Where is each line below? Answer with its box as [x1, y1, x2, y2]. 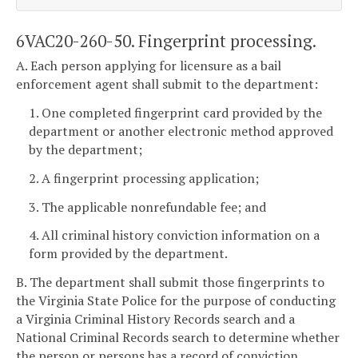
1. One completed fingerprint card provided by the [29, 103, 322, 121]
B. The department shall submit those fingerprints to [16, 273, 324, 292]
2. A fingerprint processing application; [29, 169, 259, 187]
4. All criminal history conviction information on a [29, 226, 320, 245]
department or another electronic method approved [29, 121, 333, 140]
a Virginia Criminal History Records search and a [16, 310, 295, 328]
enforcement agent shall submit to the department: [16, 75, 318, 93]
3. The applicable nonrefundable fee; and [29, 197, 266, 216]
